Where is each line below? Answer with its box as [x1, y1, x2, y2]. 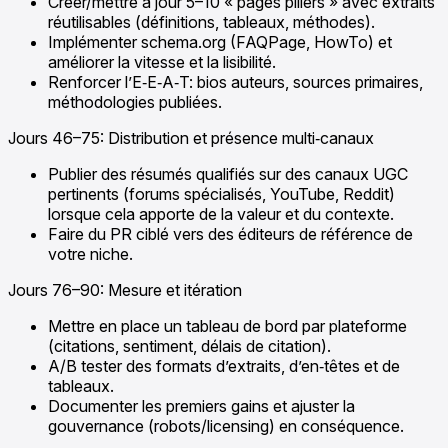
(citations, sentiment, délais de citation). [48, 336, 331, 357]
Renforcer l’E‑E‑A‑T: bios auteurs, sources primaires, [48, 72, 423, 93]
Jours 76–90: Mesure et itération [8, 280, 242, 301]
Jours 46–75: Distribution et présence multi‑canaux [8, 128, 374, 149]
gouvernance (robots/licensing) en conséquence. [48, 416, 404, 437]
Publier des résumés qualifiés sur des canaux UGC [48, 164, 408, 185]
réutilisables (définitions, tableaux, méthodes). [48, 12, 375, 33]
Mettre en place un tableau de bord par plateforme [48, 316, 407, 337]
